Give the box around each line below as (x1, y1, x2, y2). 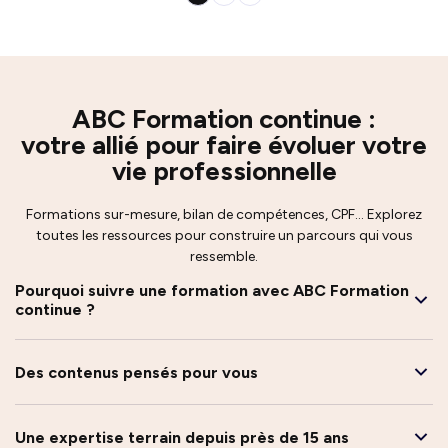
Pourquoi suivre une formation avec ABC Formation (15, 281, 409, 301)
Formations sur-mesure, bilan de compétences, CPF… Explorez (26, 206, 422, 224)
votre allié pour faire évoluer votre (21, 129, 427, 162)
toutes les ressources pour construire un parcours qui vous (35, 227, 413, 245)
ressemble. (190, 248, 258, 266)
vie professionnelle (111, 155, 337, 188)
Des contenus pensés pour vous (15, 362, 258, 382)
